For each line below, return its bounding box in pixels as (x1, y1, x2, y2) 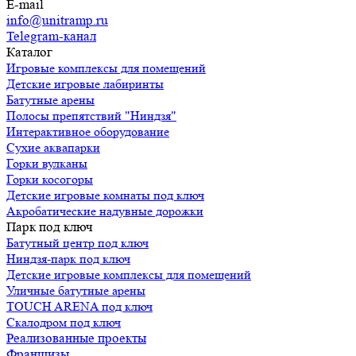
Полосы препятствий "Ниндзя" (6, 107, 176, 123)
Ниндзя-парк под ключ (6, 250, 130, 266)
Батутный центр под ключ (6, 234, 149, 250)
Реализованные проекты (6, 330, 146, 346)
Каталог (6, 44, 52, 60)
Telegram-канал (6, 28, 96, 44)
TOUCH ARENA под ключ (6, 298, 153, 314)
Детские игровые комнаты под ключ (6, 187, 204, 203)
